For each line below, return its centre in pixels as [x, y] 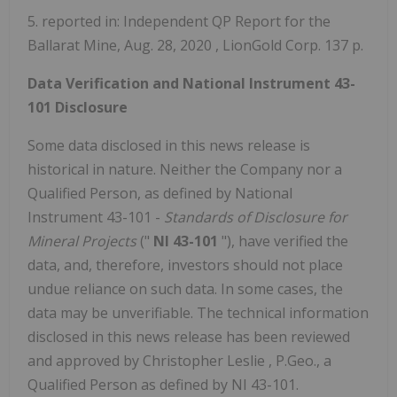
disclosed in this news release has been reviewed [189, 336]
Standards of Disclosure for [256, 217]
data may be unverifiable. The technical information [198, 312]
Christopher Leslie [206, 360]
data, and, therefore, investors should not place [185, 265]
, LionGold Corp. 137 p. [289, 45]
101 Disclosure [78, 107]
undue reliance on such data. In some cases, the [185, 288]
